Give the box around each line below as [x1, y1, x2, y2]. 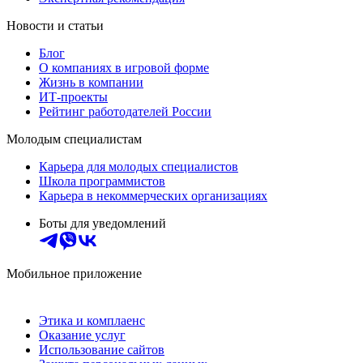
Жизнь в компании [39, 75, 143, 90]
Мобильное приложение [6, 267, 142, 281]
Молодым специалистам [6, 132, 142, 147]
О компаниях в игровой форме [39, 61, 209, 75]
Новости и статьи [6, 19, 104, 33]
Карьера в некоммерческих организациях [39, 189, 267, 203]
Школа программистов [39, 174, 165, 189]
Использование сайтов [39, 343, 164, 357]
